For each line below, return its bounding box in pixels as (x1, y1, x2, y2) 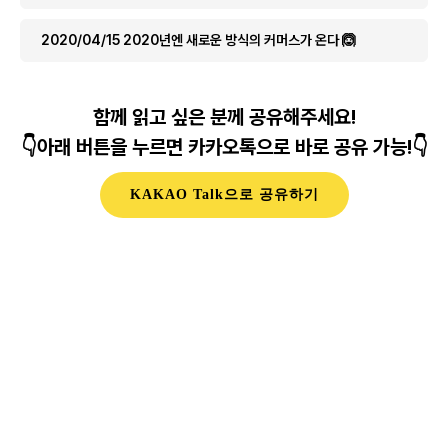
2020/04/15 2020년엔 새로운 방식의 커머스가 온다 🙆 (41, 31, 356, 48)
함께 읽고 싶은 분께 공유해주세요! (92, 104, 356, 129)
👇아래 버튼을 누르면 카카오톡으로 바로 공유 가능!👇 (20, 134, 428, 159)
